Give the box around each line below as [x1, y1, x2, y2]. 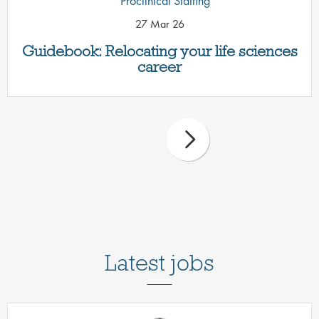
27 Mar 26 [135, 16, 184, 31]
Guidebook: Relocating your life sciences [21, 41, 298, 61]
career [137, 57, 182, 76]
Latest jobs [105, 248, 214, 277]
